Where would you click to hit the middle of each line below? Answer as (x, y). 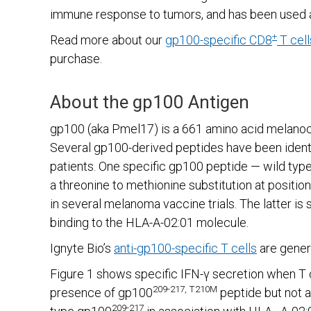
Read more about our (108, 40)
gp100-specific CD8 (219, 40)
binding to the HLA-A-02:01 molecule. (149, 222)
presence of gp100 (101, 293)
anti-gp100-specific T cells (185, 248)
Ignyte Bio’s (82, 248)
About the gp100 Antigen (150, 102)
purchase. (76, 59)
